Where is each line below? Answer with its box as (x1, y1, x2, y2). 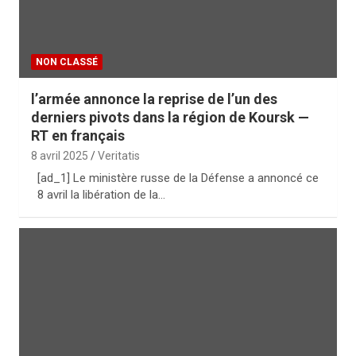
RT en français (31, 127, 125, 144)
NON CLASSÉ (36, 56, 98, 68)
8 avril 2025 (31, 149, 88, 162)
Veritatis (98, 149, 140, 162)
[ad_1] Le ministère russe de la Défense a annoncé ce (37, 171, 319, 185)
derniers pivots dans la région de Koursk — (31, 109, 309, 126)
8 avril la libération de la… (37, 188, 165, 202)
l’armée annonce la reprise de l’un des (31, 91, 277, 107)
